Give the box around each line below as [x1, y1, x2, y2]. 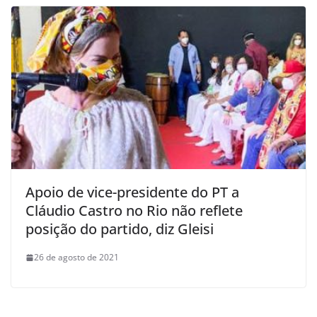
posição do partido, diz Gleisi [25, 219, 214, 239]
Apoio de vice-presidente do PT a [25, 183, 239, 202]
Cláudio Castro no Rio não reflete [25, 201, 243, 221]
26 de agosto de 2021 [34, 251, 119, 264]
